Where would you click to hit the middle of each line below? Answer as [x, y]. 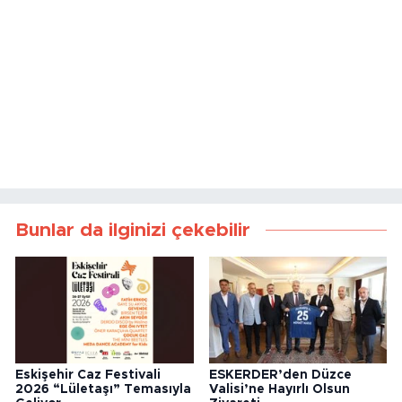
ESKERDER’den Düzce [280, 375]
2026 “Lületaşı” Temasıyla [103, 389]
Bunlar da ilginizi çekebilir [133, 231]
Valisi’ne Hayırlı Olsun [279, 389]
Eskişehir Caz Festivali [88, 375]
